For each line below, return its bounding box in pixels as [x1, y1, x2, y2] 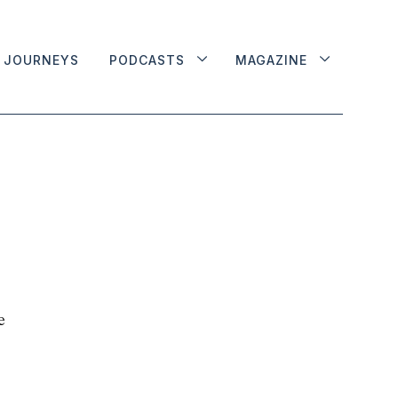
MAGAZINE [235, 52, 307, 68]
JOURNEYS [4, 52, 79, 68]
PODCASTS [109, 52, 185, 68]
